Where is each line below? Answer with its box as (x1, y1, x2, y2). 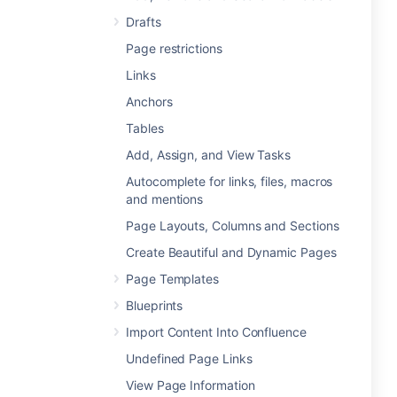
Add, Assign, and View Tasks (126, 147, 292, 162)
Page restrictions (126, 41, 222, 56)
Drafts (126, 14, 161, 29)
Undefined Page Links (126, 351, 253, 366)
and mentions (126, 191, 204, 206)
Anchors (126, 94, 173, 109)
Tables (126, 121, 164, 136)
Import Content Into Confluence (126, 324, 307, 339)
